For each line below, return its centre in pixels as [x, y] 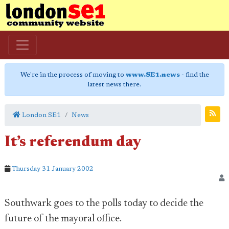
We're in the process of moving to [73, 75]
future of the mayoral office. [63, 219]
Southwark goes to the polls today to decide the [104, 203]
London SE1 [41, 115]
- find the [194, 75]
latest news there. [114, 85]
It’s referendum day [73, 143]
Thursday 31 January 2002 [53, 169]
